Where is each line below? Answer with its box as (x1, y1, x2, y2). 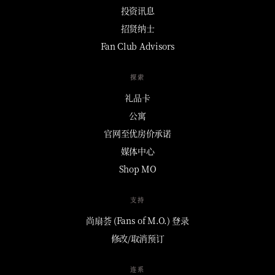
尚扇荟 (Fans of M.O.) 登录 (86, 214, 189, 227)
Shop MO (118, 162, 157, 175)
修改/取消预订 (110, 231, 165, 244)
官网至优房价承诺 (104, 126, 171, 139)
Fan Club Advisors (100, 39, 175, 52)
